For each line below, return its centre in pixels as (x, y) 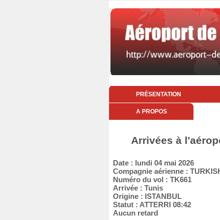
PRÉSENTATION (158, 94)
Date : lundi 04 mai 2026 (151, 163)
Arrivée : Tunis (136, 188)
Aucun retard (134, 213)
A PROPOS (151, 111)
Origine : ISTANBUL (145, 196)
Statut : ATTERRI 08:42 (150, 205)
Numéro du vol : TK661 (150, 179)
